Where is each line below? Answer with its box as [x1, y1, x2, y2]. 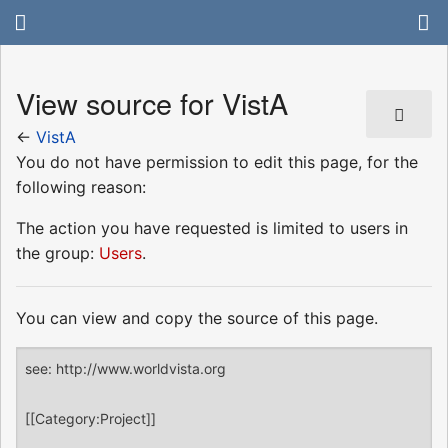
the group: [16, 242, 99, 263]
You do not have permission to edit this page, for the [16, 151, 418, 172]
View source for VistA [16, 82, 288, 124]
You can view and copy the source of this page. [16, 307, 378, 328]
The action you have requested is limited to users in [16, 217, 408, 238]
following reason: [16, 176, 146, 197]
